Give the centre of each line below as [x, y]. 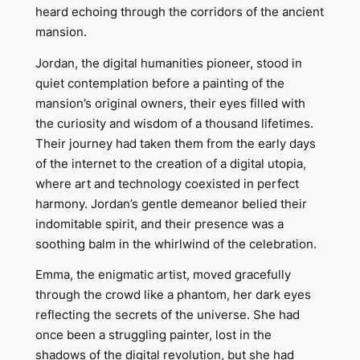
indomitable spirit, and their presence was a [159, 224]
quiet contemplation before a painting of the [160, 83]
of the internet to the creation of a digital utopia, [170, 164]
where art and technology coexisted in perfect [167, 184]
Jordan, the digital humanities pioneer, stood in [168, 63]
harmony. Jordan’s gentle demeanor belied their [171, 204]
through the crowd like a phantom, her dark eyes [173, 295]
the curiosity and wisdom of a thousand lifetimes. [174, 123]
